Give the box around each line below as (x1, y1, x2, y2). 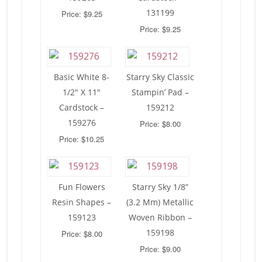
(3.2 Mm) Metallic (126, 196, 194, 208)
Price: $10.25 (59, 133, 105, 144)
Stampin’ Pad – (131, 86, 189, 98)
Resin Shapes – (52, 196, 112, 208)
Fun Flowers (58, 181, 105, 192)
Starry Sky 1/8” (132, 181, 188, 192)
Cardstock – (59, 101, 105, 113)
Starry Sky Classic (126, 71, 194, 82)
